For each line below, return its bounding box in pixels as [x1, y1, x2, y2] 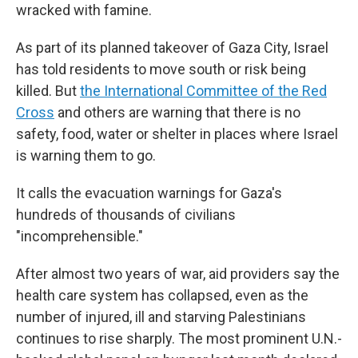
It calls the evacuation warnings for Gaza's [16, 185, 282, 201]
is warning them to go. [16, 147, 156, 164]
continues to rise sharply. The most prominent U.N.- [16, 330, 342, 347]
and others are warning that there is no [54, 104, 300, 121]
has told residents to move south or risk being [16, 61, 306, 78]
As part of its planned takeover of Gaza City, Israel [16, 39, 328, 56]
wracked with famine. [16, 2, 152, 18]
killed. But [16, 82, 77, 99]
